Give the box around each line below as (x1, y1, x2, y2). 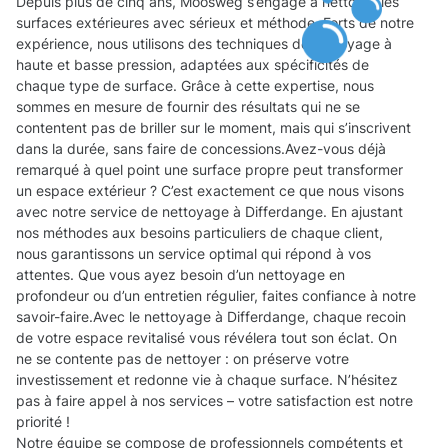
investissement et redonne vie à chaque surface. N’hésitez (16, 371, 398, 389)
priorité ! (16, 413, 70, 431)
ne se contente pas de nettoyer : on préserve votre (16, 350, 349, 368)
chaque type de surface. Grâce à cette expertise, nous (16, 77, 374, 95)
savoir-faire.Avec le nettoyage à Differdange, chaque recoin (16, 308, 406, 326)
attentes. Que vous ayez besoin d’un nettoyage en (16, 266, 345, 284)
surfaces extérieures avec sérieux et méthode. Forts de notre (16, 14, 414, 32)
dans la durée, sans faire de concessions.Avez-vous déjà (16, 140, 386, 158)
